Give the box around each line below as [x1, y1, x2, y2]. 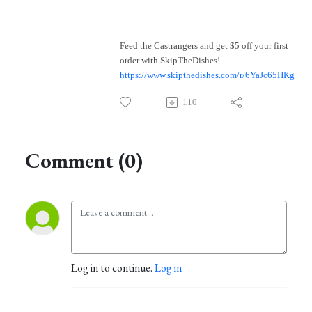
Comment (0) [25, 147, 143, 175]
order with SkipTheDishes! [120, 55, 220, 66]
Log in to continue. [71, 260, 155, 276]
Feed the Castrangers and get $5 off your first [120, 40, 288, 52]
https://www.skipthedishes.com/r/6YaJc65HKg [120, 70, 295, 81]
